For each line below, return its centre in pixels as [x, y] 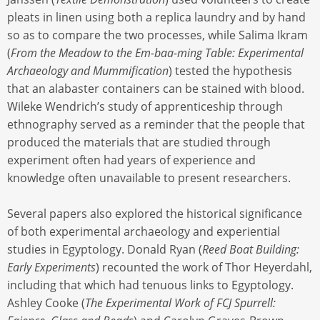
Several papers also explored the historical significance [155, 213]
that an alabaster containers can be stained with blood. [156, 88]
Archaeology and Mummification [88, 70]
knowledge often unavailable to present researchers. [149, 177]
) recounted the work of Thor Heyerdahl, [204, 267]
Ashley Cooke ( [46, 302]
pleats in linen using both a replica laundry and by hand [156, 17]
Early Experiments [51, 267]
